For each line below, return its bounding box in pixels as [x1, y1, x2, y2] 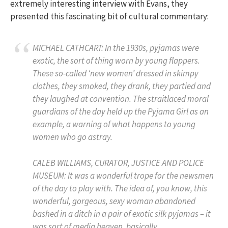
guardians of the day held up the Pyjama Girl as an [33, 106, 209, 118]
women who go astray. [33, 131, 112, 143]
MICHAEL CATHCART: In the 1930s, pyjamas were [33, 42, 199, 54]
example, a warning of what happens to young [33, 119, 195, 130]
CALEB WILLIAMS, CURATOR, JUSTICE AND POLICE [33, 157, 204, 168]
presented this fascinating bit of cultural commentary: [10, 10, 209, 22]
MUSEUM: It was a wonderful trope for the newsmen [33, 169, 214, 181]
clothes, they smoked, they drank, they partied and [33, 80, 211, 92]
